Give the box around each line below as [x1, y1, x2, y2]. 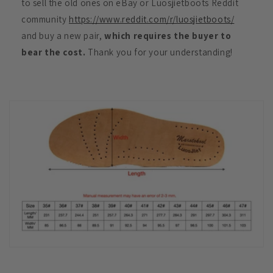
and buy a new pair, [21, 29, 104, 41]
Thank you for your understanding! [88, 46, 233, 58]
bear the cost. [21, 46, 88, 58]
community [21, 13, 69, 25]
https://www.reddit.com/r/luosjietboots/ [69, 13, 235, 25]
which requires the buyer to [104, 29, 232, 41]
